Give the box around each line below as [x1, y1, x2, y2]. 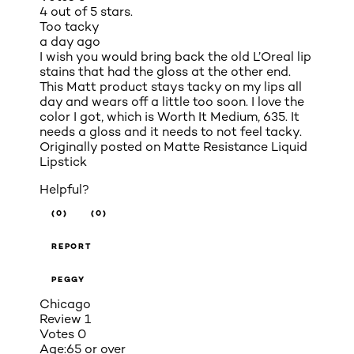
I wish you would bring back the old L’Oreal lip [40, 48, 311, 64]
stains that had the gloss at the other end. [40, 63, 291, 79]
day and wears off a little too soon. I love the [40, 93, 304, 109]
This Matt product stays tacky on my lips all [40, 78, 302, 94]
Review [40, 311, 85, 326]
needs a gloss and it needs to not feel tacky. [40, 123, 302, 139]
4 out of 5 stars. [40, 3, 133, 19]
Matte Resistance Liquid [164, 138, 307, 154]
